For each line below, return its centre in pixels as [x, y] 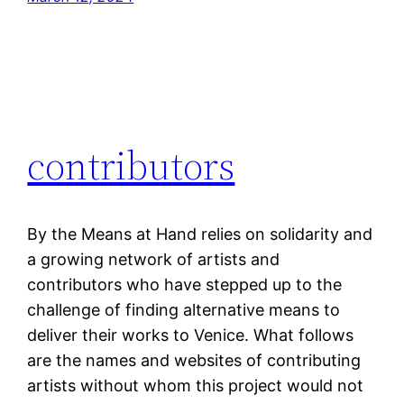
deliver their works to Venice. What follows [191, 335]
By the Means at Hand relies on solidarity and [200, 234]
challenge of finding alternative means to [184, 310]
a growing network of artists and [154, 260]
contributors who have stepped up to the [185, 285]
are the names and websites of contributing [194, 361]
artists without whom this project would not [196, 386]
